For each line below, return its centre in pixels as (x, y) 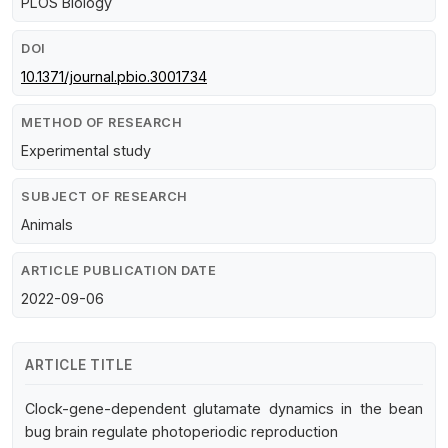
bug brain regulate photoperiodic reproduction (181, 431)
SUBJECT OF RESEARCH (104, 196)
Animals (47, 224)
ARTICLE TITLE (79, 364)
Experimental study (86, 150)
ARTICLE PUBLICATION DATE (118, 270)
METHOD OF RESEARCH (101, 122)
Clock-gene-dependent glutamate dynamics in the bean (224, 408)
